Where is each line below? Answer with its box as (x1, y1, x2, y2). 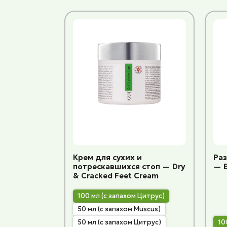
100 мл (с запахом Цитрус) (77, 192, 165, 201)
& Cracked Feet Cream (72, 170, 159, 180)
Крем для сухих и (72, 152, 142, 162)
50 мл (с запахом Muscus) (77, 205, 161, 214)
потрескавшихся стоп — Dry (72, 161, 185, 171)
